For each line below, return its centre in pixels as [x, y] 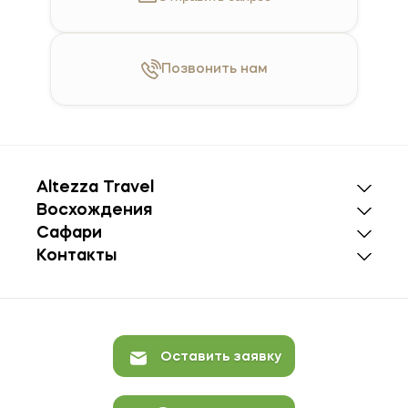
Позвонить [199, 70]
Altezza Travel [95, 188]
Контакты [76, 256]
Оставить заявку [220, 357]
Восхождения [94, 211]
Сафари [69, 234]
